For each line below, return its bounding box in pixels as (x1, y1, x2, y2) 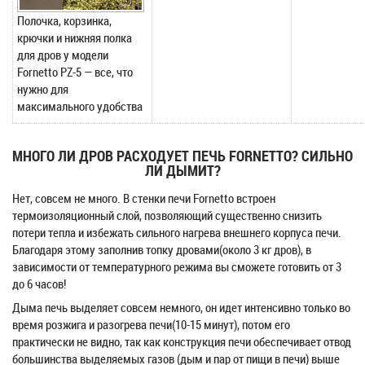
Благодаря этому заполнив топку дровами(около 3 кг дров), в (12, 241, 311, 257)
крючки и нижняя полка (17, 29, 132, 46)
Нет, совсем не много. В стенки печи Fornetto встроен (12, 190, 275, 206)
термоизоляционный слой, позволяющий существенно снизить (12, 207, 322, 223)
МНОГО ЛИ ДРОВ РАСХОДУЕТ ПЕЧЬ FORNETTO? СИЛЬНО (12, 146, 353, 165)
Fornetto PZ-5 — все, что (17, 64, 133, 80)
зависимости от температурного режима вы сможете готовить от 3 (12, 258, 341, 275)
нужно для (17, 81, 68, 97)
